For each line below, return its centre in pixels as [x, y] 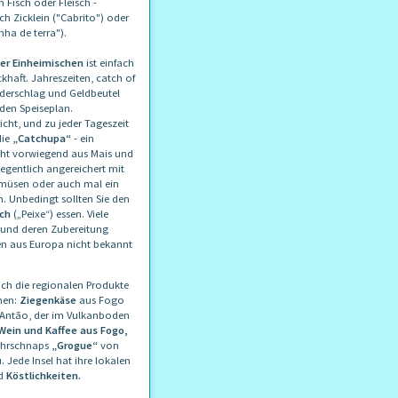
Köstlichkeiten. [42, 375]
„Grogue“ [75, 345]
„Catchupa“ [40, 138]
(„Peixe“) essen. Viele [61, 213]
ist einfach [110, 62]
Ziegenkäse [48, 299]
